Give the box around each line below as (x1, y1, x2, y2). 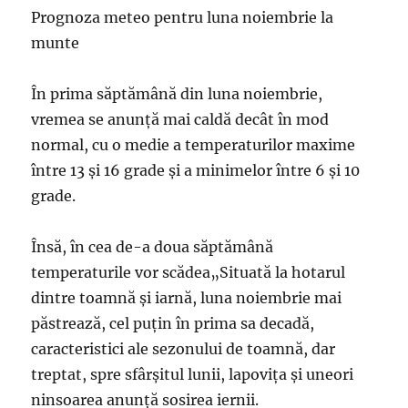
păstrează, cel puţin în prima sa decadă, (31, 314, 315, 333)
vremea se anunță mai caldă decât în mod (31, 110, 330, 129)
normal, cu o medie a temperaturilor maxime (31, 136, 356, 155)
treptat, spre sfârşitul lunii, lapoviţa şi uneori (31, 365, 354, 384)
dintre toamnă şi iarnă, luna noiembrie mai (31, 289, 342, 308)
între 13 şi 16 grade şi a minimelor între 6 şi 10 (31, 161, 361, 180)
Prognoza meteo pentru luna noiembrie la (31, 8, 334, 27)
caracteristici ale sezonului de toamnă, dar (31, 340, 336, 359)
